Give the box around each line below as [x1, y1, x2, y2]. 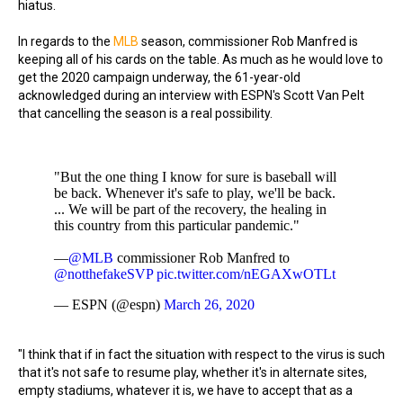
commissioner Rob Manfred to [113, 250, 290, 265]
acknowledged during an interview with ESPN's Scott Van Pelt [18, 88, 364, 103]
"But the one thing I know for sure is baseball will [54, 169, 336, 184]
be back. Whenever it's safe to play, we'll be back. [54, 185, 336, 201]
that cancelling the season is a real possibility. [18, 106, 273, 121]
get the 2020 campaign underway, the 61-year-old [18, 70, 300, 85]
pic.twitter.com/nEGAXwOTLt [157, 266, 336, 282]
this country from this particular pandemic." [54, 218, 300, 233]
